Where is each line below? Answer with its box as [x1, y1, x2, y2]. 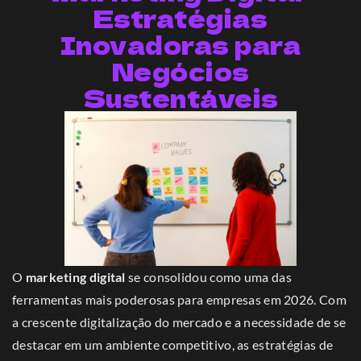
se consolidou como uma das [125, 269, 292, 284]
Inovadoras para [60, 27, 301, 62]
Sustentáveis [82, 80, 279, 115]
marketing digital [25, 269, 126, 284]
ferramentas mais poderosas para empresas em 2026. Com [12, 292, 346, 307]
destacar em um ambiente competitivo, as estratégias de [12, 337, 334, 352]
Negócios [111, 53, 250, 89]
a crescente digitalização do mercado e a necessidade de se [12, 314, 346, 330]
